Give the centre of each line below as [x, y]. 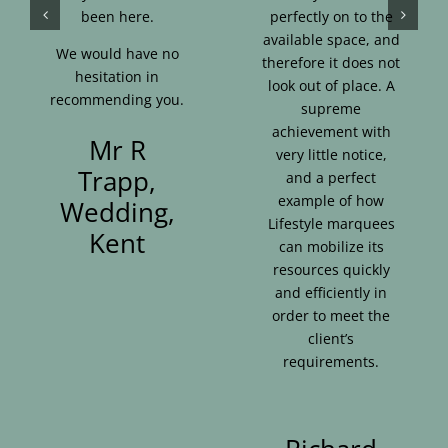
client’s [331, 338]
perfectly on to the [331, 16]
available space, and [331, 39]
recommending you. [117, 99]
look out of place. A [331, 85]
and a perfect [331, 177]
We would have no [117, 53]
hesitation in [117, 76]
